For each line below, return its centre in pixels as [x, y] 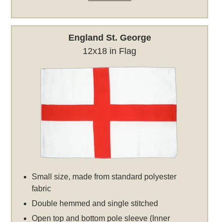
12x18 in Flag [110, 51]
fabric [42, 188]
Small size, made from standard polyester [104, 176]
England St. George [110, 37]
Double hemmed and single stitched [95, 203]
